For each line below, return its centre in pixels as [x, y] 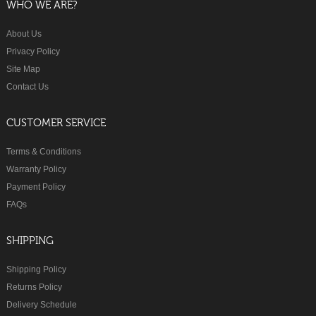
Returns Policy [34, 287]
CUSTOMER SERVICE [56, 123]
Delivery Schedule [42, 304]
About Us [24, 34]
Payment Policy [36, 187]
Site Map [23, 69]
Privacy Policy [33, 51]
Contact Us [28, 86]
